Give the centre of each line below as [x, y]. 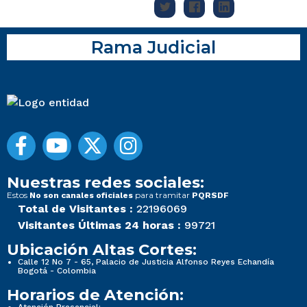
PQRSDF [210, 196]
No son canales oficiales [81, 196]
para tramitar [162, 195]
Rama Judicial [153, 47]
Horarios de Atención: [95, 295]
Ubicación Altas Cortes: [102, 250]
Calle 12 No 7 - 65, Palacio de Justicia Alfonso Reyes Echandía [146, 262]
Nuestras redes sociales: [106, 183]
